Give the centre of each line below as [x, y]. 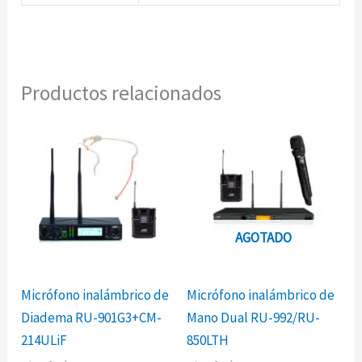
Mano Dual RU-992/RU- [253, 317]
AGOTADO [264, 238]
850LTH [208, 340]
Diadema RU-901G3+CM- [92, 317]
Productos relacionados [122, 93]
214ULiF [44, 340]
